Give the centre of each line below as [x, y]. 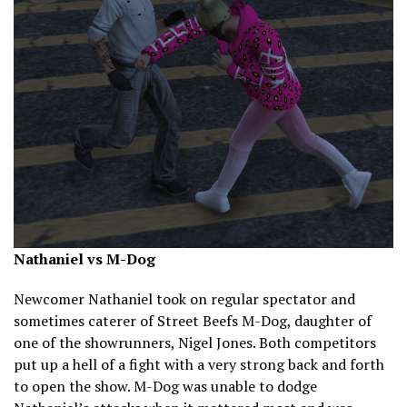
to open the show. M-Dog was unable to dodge [165, 387]
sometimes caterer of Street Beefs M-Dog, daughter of [193, 321]
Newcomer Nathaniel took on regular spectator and [184, 299]
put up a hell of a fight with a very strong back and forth [199, 365]
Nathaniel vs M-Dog [84, 259]
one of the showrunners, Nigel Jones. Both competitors [195, 343]
